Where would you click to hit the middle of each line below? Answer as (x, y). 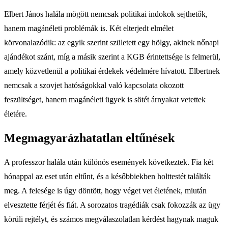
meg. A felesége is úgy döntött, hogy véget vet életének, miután (105, 190)
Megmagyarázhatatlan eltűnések (89, 138)
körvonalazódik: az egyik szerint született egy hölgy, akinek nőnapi (111, 42)
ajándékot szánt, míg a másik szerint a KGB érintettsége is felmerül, (112, 56)
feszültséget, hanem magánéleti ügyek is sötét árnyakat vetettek (105, 99)
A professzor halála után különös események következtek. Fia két (109, 162)
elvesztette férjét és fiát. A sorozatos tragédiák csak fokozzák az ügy (112, 205)
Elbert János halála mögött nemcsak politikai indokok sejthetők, (106, 14)
